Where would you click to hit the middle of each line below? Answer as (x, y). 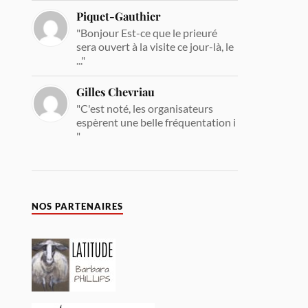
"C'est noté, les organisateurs (145, 108)
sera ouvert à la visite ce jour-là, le (155, 46)
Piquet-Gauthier (119, 16)
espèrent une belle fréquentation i (156, 122)
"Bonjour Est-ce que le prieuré (147, 32)
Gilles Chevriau (116, 91)
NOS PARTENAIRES (78, 206)
